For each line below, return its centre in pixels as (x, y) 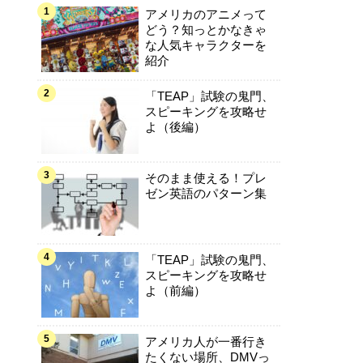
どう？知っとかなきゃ (205, 29)
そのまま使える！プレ (205, 177)
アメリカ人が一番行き (205, 341)
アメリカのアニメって (205, 14)
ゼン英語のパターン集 (205, 193)
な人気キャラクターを (205, 45)
